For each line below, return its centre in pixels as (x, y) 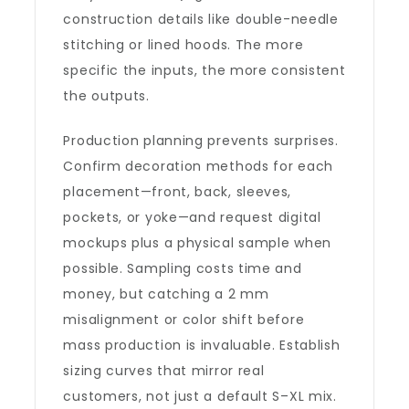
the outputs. (106, 96)
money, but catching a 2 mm (166, 294)
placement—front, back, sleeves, (178, 192)
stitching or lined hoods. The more (184, 45)
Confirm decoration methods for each (198, 166)
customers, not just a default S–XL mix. (200, 396)
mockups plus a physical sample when (197, 243)
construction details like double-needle (201, 19)
